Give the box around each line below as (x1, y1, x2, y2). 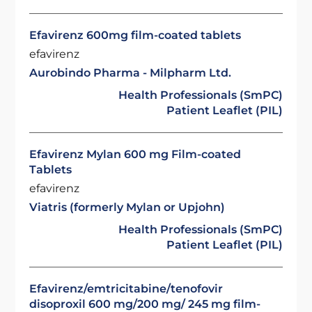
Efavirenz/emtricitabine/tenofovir (29, 282, 224, 295)
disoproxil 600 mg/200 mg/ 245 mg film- (29, 297, 261, 311)
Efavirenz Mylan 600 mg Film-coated (29, 148, 242, 161)
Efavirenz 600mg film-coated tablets (29, 29, 242, 42)
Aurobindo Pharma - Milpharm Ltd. (29, 66, 232, 79)
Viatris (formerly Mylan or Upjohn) (29, 201, 226, 214)
